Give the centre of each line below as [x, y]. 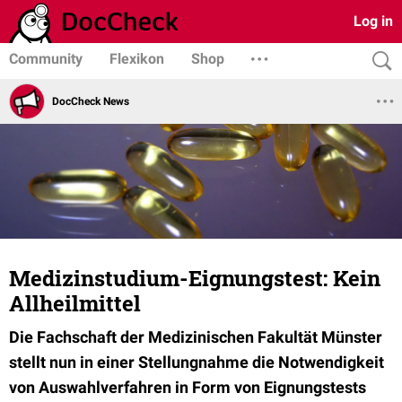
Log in [373, 21]
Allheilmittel [75, 303]
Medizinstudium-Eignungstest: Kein [195, 278]
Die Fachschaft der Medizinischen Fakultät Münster [196, 337]
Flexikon [137, 59]
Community [46, 59]
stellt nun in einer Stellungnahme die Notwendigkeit [197, 362]
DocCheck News [91, 101]
